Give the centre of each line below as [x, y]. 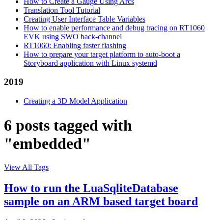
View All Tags [26, 167]
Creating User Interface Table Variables [84, 19]
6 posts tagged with [68, 125]
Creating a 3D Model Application [75, 101]
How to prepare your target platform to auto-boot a [102, 54]
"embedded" [47, 143]
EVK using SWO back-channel [73, 36]
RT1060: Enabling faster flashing [75, 45]
